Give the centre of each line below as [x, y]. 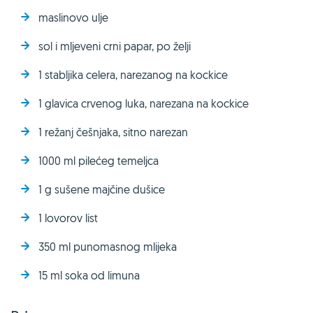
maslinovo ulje [73, 17]
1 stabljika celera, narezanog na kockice [133, 74]
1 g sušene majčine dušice [102, 189]
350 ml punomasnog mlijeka [108, 246]
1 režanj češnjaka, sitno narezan [113, 132]
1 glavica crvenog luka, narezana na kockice [144, 103]
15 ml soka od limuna [89, 275]
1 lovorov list [68, 218]
